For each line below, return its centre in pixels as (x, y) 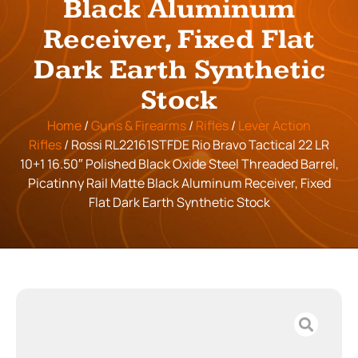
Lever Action (274, 125)
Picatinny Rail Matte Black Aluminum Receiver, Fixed (179, 183)
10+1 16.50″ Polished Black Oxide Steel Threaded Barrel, (179, 163)
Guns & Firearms (139, 125)
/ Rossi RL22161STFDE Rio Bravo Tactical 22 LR (195, 144)
